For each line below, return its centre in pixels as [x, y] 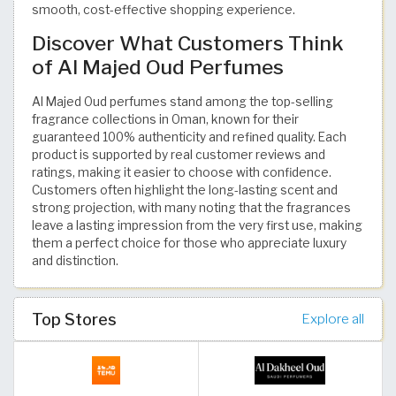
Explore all [333, 318]
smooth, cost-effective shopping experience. [164, 9]
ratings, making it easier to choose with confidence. [182, 172]
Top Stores [74, 319]
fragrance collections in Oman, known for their [165, 119]
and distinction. [75, 260]
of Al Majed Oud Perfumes [158, 67]
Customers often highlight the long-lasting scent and [185, 190]
